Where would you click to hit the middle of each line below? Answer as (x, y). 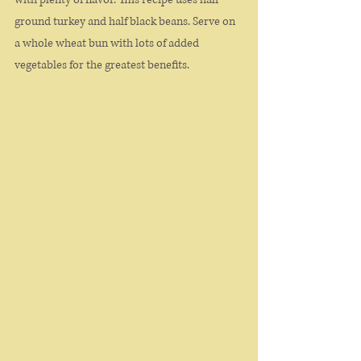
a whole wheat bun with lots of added (108, 44)
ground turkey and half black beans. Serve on (126, 22)
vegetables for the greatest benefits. (103, 65)
